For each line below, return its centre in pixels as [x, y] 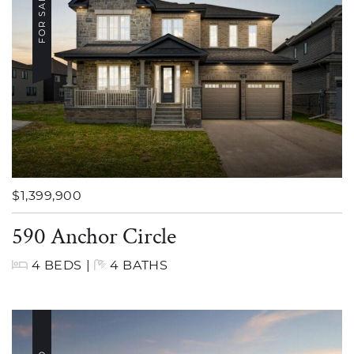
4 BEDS [57, 265]
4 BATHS [137, 265]
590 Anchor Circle [94, 234]
